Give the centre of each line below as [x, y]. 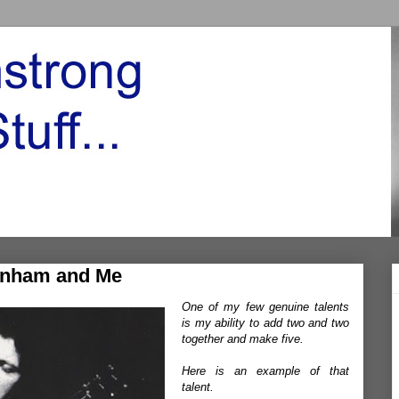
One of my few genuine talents [265, 307]
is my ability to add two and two [265, 323]
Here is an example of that [265, 371]
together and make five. [243, 339]
